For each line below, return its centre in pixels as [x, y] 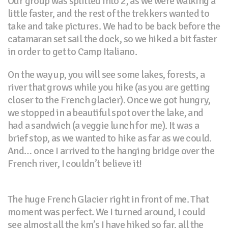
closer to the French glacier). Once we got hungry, [109, 100]
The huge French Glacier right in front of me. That [108, 199]
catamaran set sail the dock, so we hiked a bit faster [112, 39]
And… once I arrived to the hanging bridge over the [111, 151]
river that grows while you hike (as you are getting [109, 88]
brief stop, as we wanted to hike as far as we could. [110, 138]
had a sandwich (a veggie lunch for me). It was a [104, 126]
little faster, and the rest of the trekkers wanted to [109, 14]
